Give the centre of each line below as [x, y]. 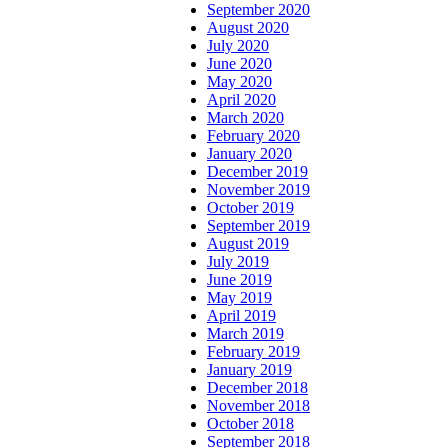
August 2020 [248, 28]
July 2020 [238, 46]
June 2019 [239, 280]
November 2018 [258, 406]
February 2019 [253, 352]
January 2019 [249, 370]
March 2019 [245, 334]
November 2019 [258, 190]
